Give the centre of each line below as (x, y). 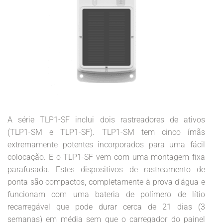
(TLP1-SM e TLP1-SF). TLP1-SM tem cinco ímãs (106, 132)
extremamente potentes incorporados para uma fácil (106, 145)
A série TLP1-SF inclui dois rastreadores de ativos (106, 120)
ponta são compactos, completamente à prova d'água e (106, 182)
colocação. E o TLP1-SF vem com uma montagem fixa (106, 157)
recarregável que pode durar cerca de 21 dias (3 (106, 207)
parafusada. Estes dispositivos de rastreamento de (106, 169)
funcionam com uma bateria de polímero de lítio (106, 194)
